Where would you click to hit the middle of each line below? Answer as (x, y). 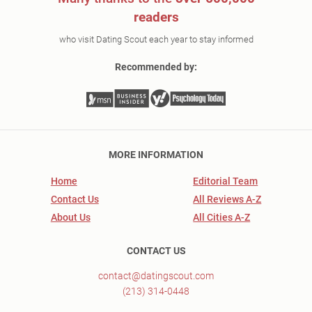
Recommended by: (156, 67)
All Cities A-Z (222, 217)
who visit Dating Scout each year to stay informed (156, 39)
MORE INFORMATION (156, 155)
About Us (70, 217)
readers (156, 17)
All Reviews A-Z (227, 199)
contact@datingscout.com (156, 276)
